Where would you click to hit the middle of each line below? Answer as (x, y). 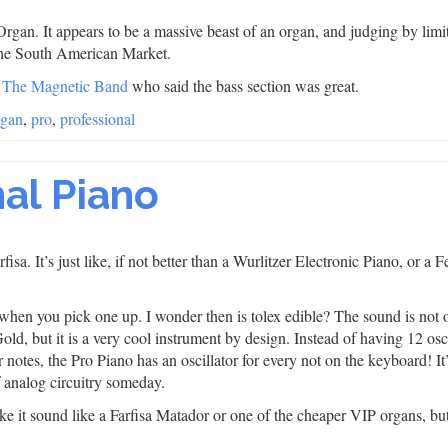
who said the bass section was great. (243, 85)
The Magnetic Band (65, 85)
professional (97, 118)
